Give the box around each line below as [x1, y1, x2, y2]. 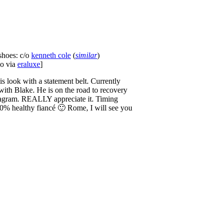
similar [75, 51, 97, 59]
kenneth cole [31, 51, 71, 59]
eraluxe [17, 59, 40, 68]
